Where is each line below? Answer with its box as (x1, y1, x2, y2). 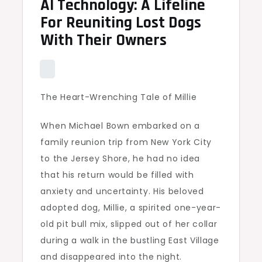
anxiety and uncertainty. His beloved (40, 185, 204, 198)
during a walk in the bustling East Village (40, 235, 219, 247)
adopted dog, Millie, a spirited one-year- (40, 202, 222, 214)
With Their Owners (40, 30, 167, 51)
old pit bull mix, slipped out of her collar (40, 218, 218, 230)
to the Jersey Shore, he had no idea (40, 153, 200, 165)
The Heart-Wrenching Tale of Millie (40, 91, 197, 104)
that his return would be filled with (40, 169, 194, 181)
